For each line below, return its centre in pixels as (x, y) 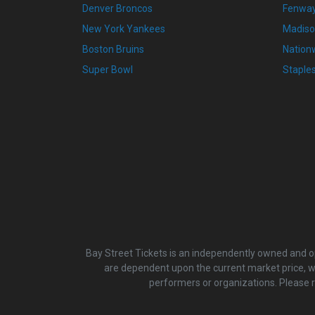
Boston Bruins (113, 49)
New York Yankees (124, 28)
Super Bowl (108, 69)
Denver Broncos (117, 8)
